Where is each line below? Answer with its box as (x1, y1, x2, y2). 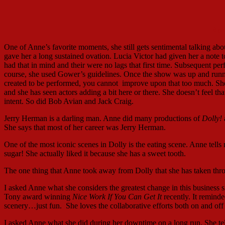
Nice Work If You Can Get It (72, 192, 164, 201)
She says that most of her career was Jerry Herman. (4, 123, 166, 132)
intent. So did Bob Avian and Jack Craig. (4, 97, 134, 106)
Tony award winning (4, 192, 72, 201)
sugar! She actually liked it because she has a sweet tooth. (4, 149, 186, 158)
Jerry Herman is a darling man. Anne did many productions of (4, 114, 202, 123)
